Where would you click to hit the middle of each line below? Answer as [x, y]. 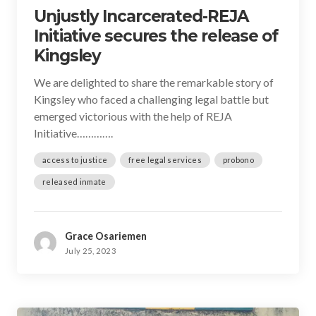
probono [238, 160]
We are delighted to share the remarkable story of [154, 82]
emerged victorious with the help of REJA [133, 116]
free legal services [165, 160]
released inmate [74, 182]
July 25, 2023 [91, 251]
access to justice [75, 160]
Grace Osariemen [106, 236]
